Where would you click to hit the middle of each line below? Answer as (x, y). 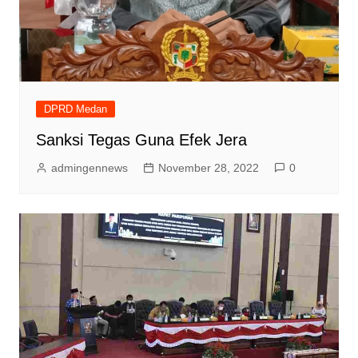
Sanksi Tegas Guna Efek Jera (141, 140)
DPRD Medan (75, 109)
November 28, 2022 (208, 168)
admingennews (89, 168)
